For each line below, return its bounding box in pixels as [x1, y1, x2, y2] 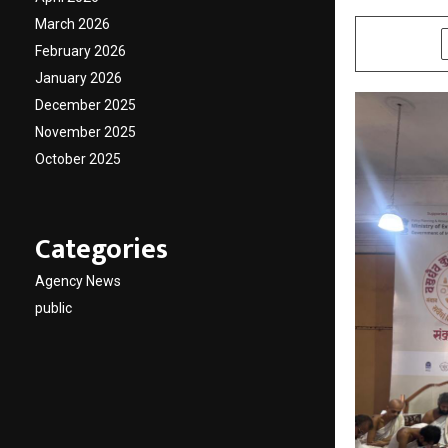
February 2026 [35, 43, 126, 59]
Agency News [35, 273, 121, 289]
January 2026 [35, 70, 122, 86]
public [35, 300, 72, 316]
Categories [35, 226, 168, 273]
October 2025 [35, 151, 121, 167]
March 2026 [35, 16, 110, 32]
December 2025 [35, 97, 136, 113]
